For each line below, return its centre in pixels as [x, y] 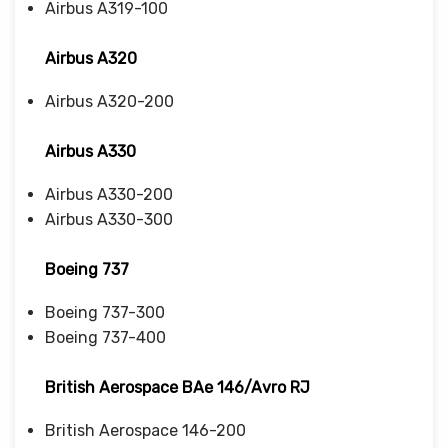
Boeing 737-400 [105, 337]
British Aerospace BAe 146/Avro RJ [177, 387]
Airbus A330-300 [109, 219]
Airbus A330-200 [109, 194]
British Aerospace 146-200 [145, 430]
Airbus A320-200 [109, 101]
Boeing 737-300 [105, 312]
